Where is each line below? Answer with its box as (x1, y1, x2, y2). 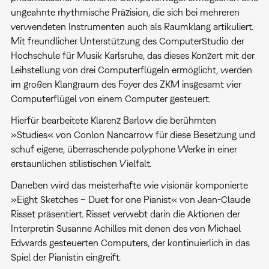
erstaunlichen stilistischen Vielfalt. (10, 157, 154, 169)
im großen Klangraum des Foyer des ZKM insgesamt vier (10, 78, 241, 89)
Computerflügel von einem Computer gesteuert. (10, 92, 210, 104)
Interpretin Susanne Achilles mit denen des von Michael (10, 222, 241, 234)
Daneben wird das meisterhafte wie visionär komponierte (10, 179, 248, 190)
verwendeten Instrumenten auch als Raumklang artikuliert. (10, 20, 253, 32)
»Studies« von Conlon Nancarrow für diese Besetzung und (10, 128, 255, 140)
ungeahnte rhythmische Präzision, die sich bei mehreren (10, 6, 240, 17)
